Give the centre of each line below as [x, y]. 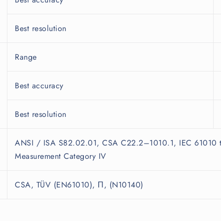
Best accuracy [39, 86]
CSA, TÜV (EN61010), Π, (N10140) [79, 185]
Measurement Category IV [61, 156]
